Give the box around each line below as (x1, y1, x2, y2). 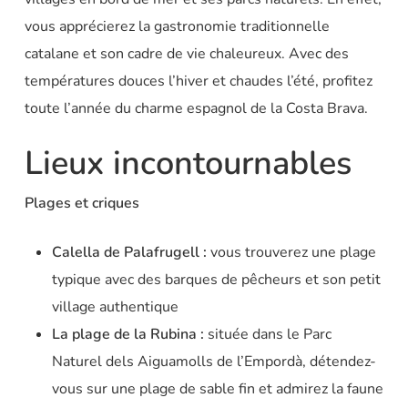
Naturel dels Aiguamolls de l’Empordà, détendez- (51, 352, 376, 372)
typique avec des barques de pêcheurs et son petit (51, 270, 381, 291)
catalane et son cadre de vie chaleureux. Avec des (24, 44, 349, 65)
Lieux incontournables (24, 141, 352, 187)
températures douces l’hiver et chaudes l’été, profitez (24, 71, 372, 92)
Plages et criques (24, 193, 139, 214)
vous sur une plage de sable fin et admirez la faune (51, 379, 383, 400)
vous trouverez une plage (209, 242, 376, 263)
